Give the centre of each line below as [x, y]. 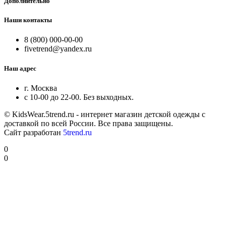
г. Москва [41, 88]
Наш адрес [20, 69]
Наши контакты [28, 20]
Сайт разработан [34, 133]
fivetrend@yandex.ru [58, 49]
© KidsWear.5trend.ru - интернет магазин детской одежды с [105, 115]
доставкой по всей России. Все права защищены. [89, 124]
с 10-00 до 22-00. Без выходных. [79, 97]
